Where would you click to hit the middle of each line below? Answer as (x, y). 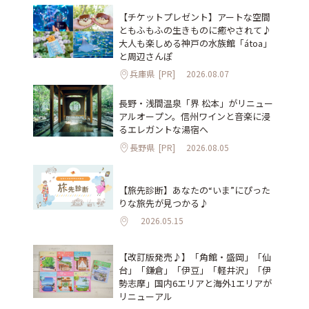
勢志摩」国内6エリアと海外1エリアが (195, 283)
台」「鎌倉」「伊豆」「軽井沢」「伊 (195, 270)
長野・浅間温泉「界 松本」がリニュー (196, 103)
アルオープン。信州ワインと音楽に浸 (195, 116)
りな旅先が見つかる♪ (163, 203)
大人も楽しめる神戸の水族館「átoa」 (195, 43)
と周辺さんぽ (146, 56)
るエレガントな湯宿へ (163, 129)
